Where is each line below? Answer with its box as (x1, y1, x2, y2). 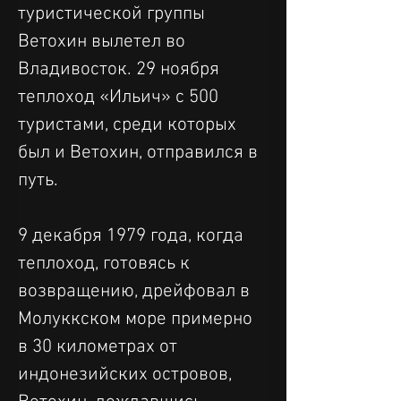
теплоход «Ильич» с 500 (18, 85, 223, 108)
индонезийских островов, (18, 363, 236, 386)
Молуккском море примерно (18, 307, 257, 330)
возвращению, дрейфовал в (18, 279, 254, 303)
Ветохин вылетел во (18, 30, 190, 53)
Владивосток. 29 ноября (18, 57, 224, 81)
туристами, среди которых (18, 113, 241, 136)
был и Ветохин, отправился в (18, 141, 262, 164)
